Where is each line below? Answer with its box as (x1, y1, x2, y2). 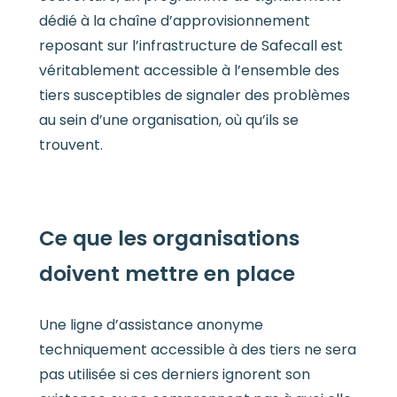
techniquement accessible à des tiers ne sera (38, 339, 356, 360)
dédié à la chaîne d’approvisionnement (38, 11, 310, 32)
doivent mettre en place (38, 260, 295, 289)
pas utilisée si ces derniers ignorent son (38, 363, 310, 385)
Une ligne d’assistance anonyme (38, 314, 263, 335)
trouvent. (38, 135, 103, 156)
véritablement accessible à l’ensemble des (38, 60, 339, 82)
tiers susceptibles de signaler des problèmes (38, 85, 350, 106)
